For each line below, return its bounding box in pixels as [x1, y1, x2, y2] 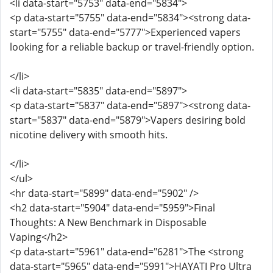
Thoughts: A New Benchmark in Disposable [10, 216, 207, 229]
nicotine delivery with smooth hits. [10, 128, 168, 141]
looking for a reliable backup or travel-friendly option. [10, 40, 254, 54]
